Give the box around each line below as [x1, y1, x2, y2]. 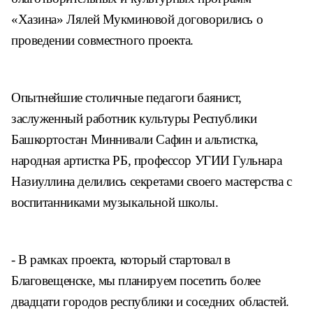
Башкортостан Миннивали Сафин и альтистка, [11, 132, 259, 147]
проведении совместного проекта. [11, 33, 194, 48]
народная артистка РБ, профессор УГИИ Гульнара [11, 153, 282, 168]
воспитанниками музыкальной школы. [11, 195, 219, 210]
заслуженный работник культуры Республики [11, 111, 257, 126]
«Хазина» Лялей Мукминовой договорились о [11, 12, 263, 27]
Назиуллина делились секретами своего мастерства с [11, 174, 292, 189]
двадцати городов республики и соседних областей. [11, 294, 289, 309]
